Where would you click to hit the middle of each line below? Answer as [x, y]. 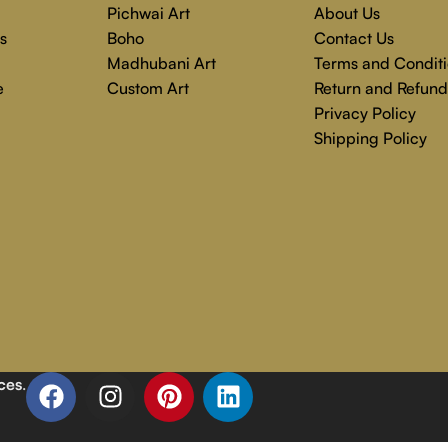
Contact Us [353, 37]
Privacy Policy [364, 112]
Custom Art [148, 87]
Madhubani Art [162, 62]
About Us [346, 12]
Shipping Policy [370, 137]
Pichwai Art [149, 12]
